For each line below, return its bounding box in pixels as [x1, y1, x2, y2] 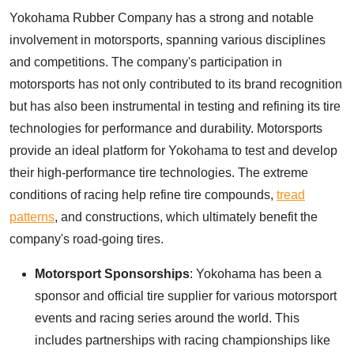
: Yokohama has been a [190, 266, 322, 281]
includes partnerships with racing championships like [35, 333, 330, 347]
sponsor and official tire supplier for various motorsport [35, 288, 337, 303]
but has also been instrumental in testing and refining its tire [9, 99, 341, 113]
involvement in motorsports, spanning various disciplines [9, 32, 326, 47]
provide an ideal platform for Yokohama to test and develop [9, 143, 337, 157]
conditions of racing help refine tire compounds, [9, 187, 277, 201]
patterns [9, 209, 55, 224]
